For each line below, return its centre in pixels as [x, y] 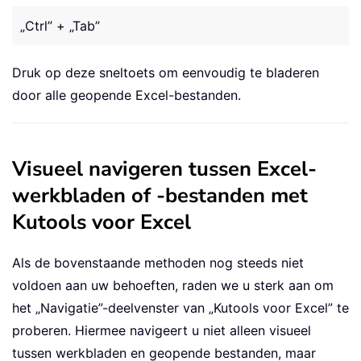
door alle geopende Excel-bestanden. [127, 95]
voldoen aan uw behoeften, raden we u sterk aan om [173, 286]
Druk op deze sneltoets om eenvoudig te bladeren [166, 73]
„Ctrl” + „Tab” [60, 26]
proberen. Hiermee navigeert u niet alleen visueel [162, 331]
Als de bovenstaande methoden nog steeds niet [158, 263]
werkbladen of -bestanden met [160, 196]
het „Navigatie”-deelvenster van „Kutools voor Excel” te [180, 308]
